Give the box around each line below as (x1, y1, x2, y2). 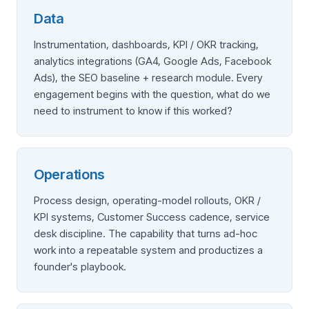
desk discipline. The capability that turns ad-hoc (34, 227, 257, 240)
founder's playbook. (34, 260, 126, 273)
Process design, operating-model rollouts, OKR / (34, 194, 261, 207)
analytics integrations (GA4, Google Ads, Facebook (34, 54, 271, 68)
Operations (34, 166, 105, 183)
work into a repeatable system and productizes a (34, 243, 263, 257)
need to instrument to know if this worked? (34, 104, 232, 117)
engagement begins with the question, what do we (34, 88, 270, 101)
